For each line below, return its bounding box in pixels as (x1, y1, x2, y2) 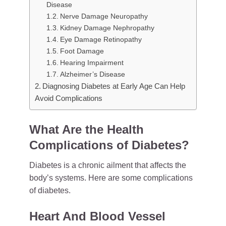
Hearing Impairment (60, 59, 124, 67)
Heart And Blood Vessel (29, 209, 165, 223)
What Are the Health (29, 123, 144, 136)
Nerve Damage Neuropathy (60, 12, 148, 20)
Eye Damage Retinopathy (60, 35, 142, 43)
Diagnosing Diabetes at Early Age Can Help (42, 82, 186, 90)
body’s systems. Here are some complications (29, 174, 193, 182)
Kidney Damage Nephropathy (60, 24, 154, 32)
